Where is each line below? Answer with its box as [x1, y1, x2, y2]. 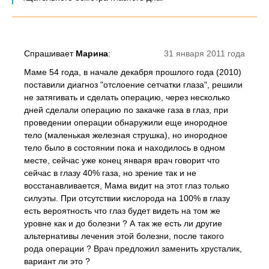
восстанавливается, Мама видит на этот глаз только [24, 181, 229, 190]
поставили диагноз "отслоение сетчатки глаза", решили [24, 80, 243, 89]
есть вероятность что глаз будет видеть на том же [24, 206, 220, 216]
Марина [76, 49, 108, 58]
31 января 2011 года [164, 49, 245, 58]
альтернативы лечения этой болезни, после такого [24, 231, 224, 241]
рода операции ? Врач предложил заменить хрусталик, [24, 244, 242, 253]
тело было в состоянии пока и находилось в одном [24, 143, 225, 153]
